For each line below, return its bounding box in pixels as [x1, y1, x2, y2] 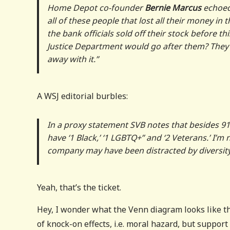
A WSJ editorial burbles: [37, 90, 128, 102]
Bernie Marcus [145, 2, 201, 13]
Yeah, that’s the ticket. [37, 181, 121, 193]
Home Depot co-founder [47, 2, 145, 13]
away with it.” [47, 53, 99, 65]
